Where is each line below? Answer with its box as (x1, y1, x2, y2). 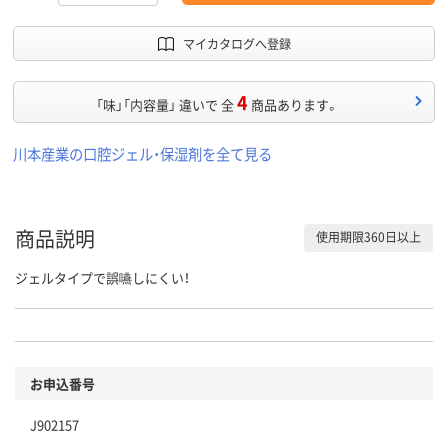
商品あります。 (251, 94, 339, 114)
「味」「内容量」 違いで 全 (96, 94, 234, 114)
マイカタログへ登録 (182, 34, 291, 52)
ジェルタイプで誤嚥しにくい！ (15, 267, 190, 287)
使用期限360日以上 (316, 228, 421, 246)
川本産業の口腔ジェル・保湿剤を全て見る (13, 142, 272, 164)
